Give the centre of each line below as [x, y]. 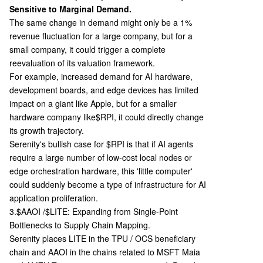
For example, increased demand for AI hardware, [101, 76]
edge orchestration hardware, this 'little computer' [101, 171]
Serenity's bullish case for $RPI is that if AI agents [101, 144]
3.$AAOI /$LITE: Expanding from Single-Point [94, 211]
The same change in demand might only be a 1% [101, 22]
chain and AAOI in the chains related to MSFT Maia [105, 252]
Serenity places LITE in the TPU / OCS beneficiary [102, 238]
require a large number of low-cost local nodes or [101, 157]
